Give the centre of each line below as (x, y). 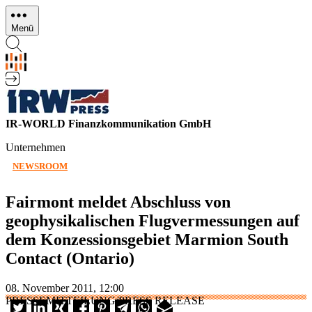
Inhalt (18, 37)
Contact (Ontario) (70, 258)
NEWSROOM (40, 166)
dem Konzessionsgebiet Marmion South (147, 239)
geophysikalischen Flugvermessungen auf (153, 220)
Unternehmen (36, 147)
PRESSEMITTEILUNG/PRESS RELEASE (105, 300)
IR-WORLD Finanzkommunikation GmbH (108, 124)
